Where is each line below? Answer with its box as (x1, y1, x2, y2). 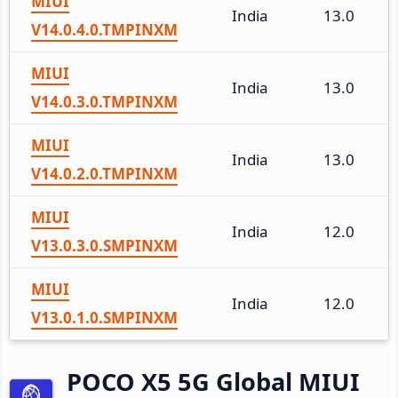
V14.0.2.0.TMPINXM (31, 163, 178, 184)
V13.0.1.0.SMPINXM (31, 306, 178, 328)
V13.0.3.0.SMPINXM (31, 235, 178, 256)
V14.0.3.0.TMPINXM (31, 91, 178, 112)
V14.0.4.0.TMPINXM (31, 19, 178, 40)
